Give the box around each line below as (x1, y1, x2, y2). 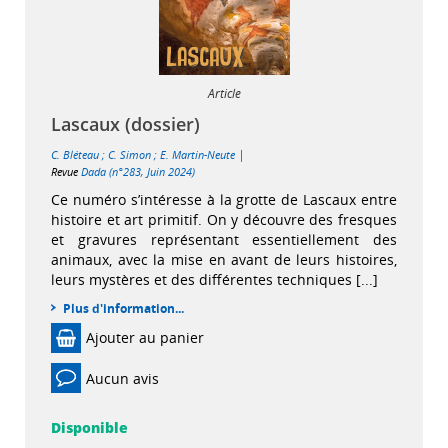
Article (207, 85, 241, 102)
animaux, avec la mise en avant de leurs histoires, (51, 250, 397, 269)
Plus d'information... (63, 300, 184, 317)
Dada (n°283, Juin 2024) (81, 164, 195, 179)
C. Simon (108, 147, 151, 162)
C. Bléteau (51, 147, 99, 162)
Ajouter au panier (86, 328, 204, 348)
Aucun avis (86, 368, 159, 388)
